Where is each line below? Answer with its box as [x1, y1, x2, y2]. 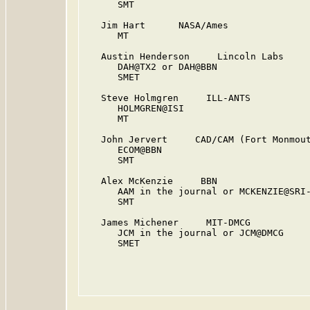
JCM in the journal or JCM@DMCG [84, 228, 284, 238]
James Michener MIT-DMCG [84, 217, 250, 228]
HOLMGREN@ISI [84, 103, 184, 113]
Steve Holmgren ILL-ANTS [84, 93, 250, 103]
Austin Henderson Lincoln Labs [84, 51, 284, 62]
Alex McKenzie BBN [84, 176, 217, 186]
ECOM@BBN [84, 145, 162, 155]
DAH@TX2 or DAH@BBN [84, 62, 217, 72]
